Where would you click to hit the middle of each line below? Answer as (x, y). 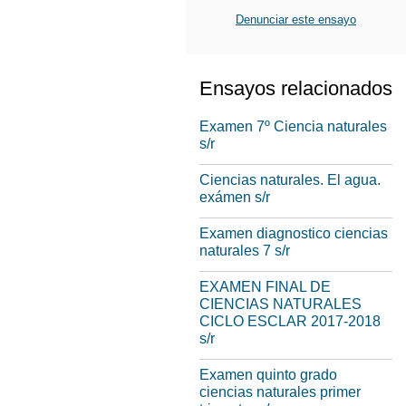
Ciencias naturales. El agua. (290, 180)
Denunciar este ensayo (296, 19)
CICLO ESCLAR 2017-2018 (290, 321)
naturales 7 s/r (245, 251)
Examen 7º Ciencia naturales (293, 126)
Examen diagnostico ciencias (294, 233)
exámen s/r (235, 197)
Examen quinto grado (268, 375)
